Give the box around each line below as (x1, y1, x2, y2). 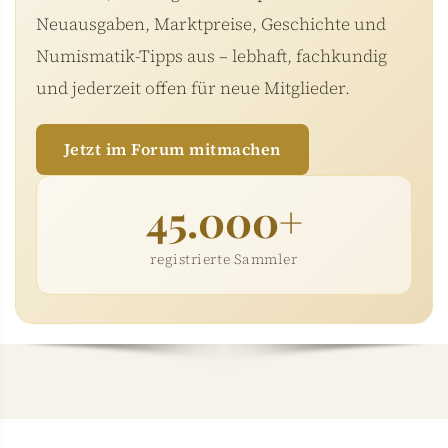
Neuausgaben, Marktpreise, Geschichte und (36, 11, 386, 36)
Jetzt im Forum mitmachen (64, 137, 281, 160)
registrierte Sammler (150, 248, 298, 269)
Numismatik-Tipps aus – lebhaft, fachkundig (36, 43, 387, 68)
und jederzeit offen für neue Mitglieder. (36, 75, 350, 100)
